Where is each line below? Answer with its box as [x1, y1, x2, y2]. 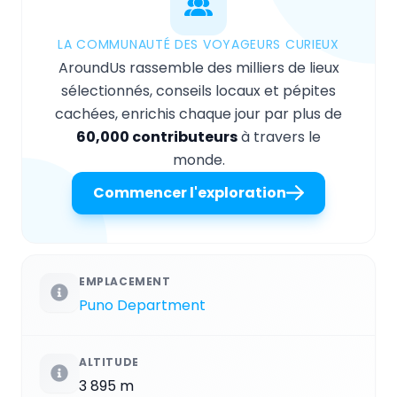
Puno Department [79, 295, 206, 316]
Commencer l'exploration [93, 183, 286, 204]
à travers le [237, 127, 321, 148]
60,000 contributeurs [76, 127, 237, 148]
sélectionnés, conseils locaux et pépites [61, 81, 336, 102]
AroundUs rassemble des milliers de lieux [58, 58, 339, 79]
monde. [172, 150, 225, 171]
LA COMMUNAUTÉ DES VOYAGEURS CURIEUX [58, 35, 339, 54]
